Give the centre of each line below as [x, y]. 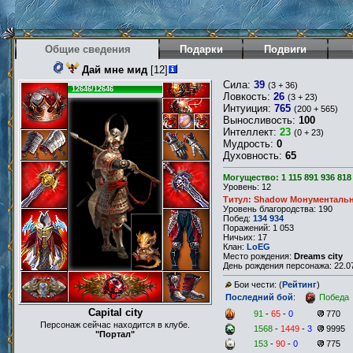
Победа [334, 297]
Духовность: [254, 156]
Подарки [201, 49]
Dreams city [318, 256]
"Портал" [115, 334]
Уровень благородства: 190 [278, 209]
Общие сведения [87, 49]
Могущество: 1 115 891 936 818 [287, 178]
